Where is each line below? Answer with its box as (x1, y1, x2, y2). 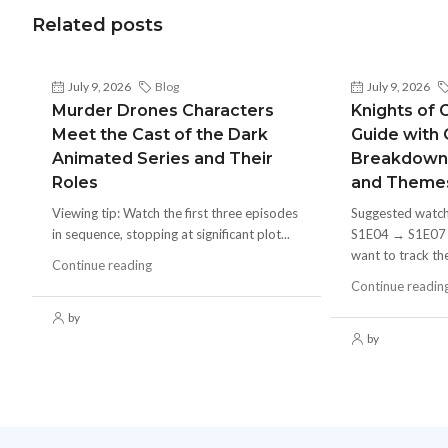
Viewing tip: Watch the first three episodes (52, 205, 298, 221)
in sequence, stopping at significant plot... (52, 226, 290, 242)
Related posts (32, 14, 163, 36)
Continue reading (52, 257, 152, 273)
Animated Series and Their (52, 149, 273, 168)
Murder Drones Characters (52, 101, 274, 120)
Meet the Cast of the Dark (52, 125, 268, 144)
